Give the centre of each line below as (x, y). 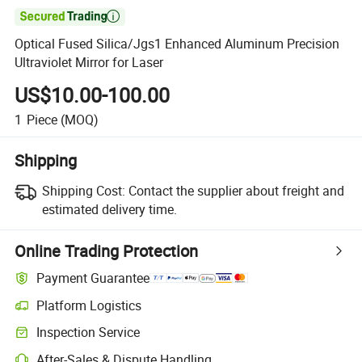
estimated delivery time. (109, 209)
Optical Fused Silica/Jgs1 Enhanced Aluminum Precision (177, 44)
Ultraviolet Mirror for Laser (89, 63)
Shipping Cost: (83, 190)
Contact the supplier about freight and (236, 190)
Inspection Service (88, 333)
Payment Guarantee (93, 278)
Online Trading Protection (107, 250)
